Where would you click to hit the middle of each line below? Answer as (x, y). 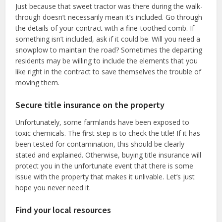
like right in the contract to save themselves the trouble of (109, 71)
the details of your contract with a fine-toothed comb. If (105, 28)
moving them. (38, 82)
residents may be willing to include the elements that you (107, 60)
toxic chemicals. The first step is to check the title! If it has (108, 133)
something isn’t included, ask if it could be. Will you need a (108, 39)
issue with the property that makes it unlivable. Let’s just (105, 176)
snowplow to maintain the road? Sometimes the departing (109, 50)
